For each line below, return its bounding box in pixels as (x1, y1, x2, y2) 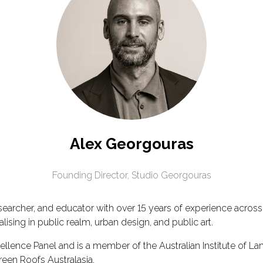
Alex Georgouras (69, 135, 194, 153)
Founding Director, (52, 170, 131, 181)
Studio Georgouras (131, 170, 211, 181)
